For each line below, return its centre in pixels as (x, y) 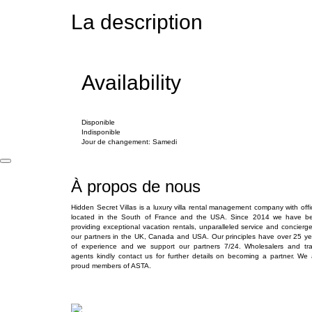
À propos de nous (136, 186)
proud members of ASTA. (111, 266)
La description (137, 22)
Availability (131, 83)
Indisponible (101, 132)
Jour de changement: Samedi (129, 142)
